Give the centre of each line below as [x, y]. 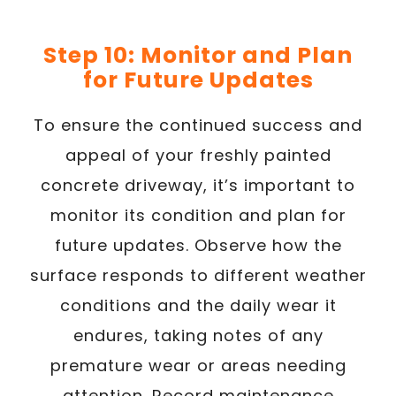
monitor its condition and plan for [198, 215]
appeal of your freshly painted [198, 155]
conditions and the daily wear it [198, 305]
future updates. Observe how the [198, 245]
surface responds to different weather [198, 275]
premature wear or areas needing [198, 366]
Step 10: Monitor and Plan [198, 55]
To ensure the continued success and [198, 125]
